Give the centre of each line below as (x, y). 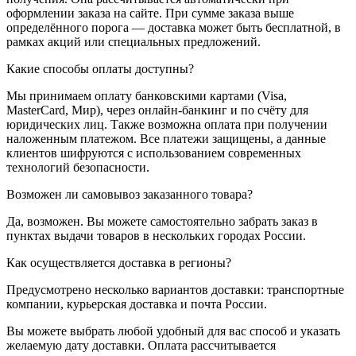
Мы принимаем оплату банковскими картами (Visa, (147, 95)
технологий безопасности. (78, 167)
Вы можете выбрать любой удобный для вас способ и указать (173, 331)
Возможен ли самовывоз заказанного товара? (130, 194)
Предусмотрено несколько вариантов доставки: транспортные (175, 289)
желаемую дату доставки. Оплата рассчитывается (141, 345)
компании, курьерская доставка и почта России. (137, 304)
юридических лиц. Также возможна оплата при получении (167, 124)
